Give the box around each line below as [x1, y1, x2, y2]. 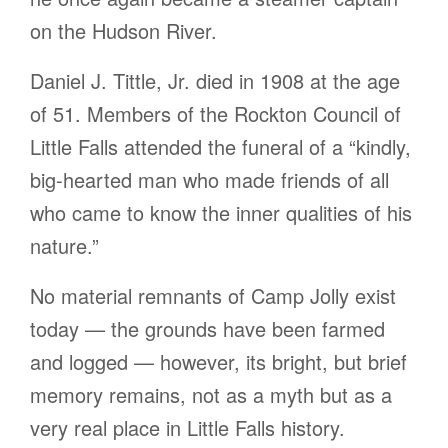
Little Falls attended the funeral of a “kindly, [30, 132, 411, 162]
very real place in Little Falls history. [30, 413, 345, 443]
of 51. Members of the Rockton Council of [30, 99, 401, 129]
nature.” [30, 231, 99, 261]
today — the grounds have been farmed [30, 314, 385, 344]
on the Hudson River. [30, 16, 217, 46]
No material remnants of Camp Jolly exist [30, 281, 396, 311]
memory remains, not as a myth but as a [30, 380, 392, 410]
